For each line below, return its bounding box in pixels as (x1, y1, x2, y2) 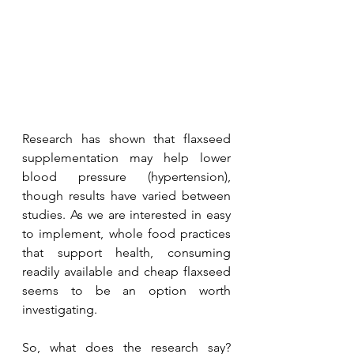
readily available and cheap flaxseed (22, 263, 231, 279)
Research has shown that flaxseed (22, 130, 231, 146)
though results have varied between (22, 187, 231, 203)
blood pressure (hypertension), (22, 168, 231, 184)
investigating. (22, 301, 100, 317)
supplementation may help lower (22, 149, 231, 165)
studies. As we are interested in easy (22, 206, 231, 222)
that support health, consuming (22, 244, 231, 260)
